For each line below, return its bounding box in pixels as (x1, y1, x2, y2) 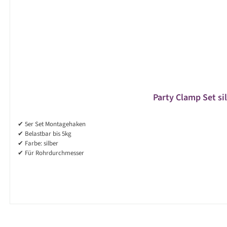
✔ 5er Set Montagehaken (18, 120, 86, 129)
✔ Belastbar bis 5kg (18, 129, 71, 139)
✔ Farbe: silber (18, 139, 58, 148)
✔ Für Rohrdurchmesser (18, 148, 84, 158)
